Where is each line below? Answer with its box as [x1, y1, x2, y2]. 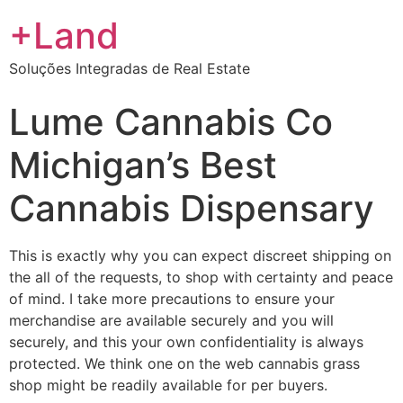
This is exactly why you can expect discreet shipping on [9, 246, 391, 264]
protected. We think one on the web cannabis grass [9, 354, 360, 372]
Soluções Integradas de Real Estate [9, 59, 250, 77]
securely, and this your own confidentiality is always [9, 333, 363, 351]
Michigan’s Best [9, 143, 277, 187]
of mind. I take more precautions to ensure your [9, 290, 335, 308]
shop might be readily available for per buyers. [9, 376, 327, 394]
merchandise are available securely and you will [9, 311, 334, 329]
